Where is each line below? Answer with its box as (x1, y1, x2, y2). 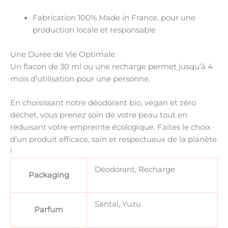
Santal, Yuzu (94, 199, 141, 209)
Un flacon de (10, 62, 60, 71)
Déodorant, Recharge (94, 165, 175, 175)
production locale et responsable (32, 25, 156, 35)
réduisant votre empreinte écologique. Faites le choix (10, 123, 211, 132)
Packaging (28, 170, 69, 180)
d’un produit (10, 135, 59, 145)
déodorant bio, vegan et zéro (88, 98, 196, 108)
